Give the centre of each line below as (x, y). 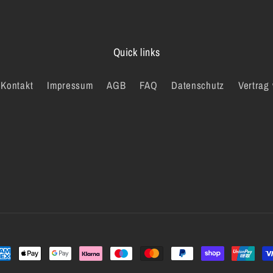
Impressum (70, 86)
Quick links (136, 52)
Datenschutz (198, 86)
